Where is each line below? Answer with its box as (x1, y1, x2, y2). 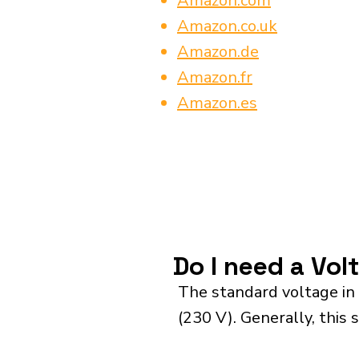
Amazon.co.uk (177, 15, 277, 37)
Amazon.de (177, 41, 259, 63)
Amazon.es (177, 92, 257, 114)
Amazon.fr (177, 67, 252, 88)
